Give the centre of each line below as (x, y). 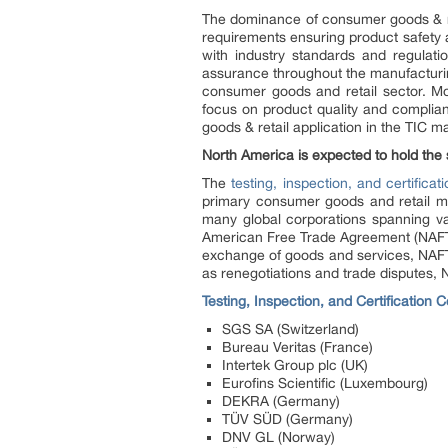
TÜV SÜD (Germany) (287, 418)
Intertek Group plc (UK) (295, 364)
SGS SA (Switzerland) (290, 328)
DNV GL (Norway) (278, 436)
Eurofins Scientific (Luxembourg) (325, 382)
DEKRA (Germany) (281, 400)
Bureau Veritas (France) (297, 346)
